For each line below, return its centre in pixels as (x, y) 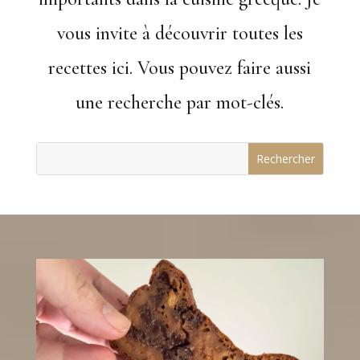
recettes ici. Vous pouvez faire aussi (180, 68)
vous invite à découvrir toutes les (180, 33)
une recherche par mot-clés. (180, 102)
